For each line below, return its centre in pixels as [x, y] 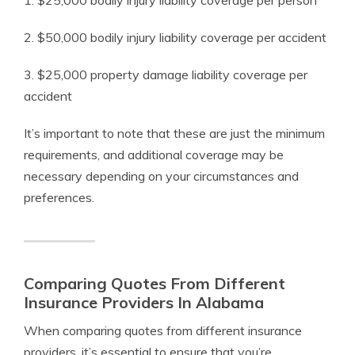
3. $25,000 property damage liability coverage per [166, 75]
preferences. [59, 198]
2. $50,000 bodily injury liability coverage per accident [175, 38]
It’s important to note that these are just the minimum [174, 134]
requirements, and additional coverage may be [154, 155]
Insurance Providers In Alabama [144, 303]
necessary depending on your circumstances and [161, 176]
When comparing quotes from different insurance [163, 331]
